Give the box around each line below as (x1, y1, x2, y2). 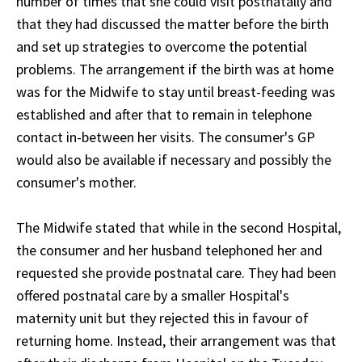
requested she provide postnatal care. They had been (16, 263, 336, 283)
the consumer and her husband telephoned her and (16, 241, 322, 260)
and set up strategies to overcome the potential (16, 37, 307, 57)
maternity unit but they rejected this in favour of (16, 309, 309, 328)
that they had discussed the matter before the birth (16, 15, 329, 34)
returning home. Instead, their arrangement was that (16, 331, 336, 351)
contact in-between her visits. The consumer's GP (16, 128, 315, 147)
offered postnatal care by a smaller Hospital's (16, 286, 289, 305)
